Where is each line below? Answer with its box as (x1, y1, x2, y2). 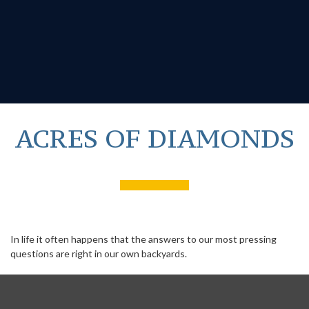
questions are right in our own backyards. (10, 248, 187, 259)
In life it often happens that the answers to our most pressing (10, 233, 277, 245)
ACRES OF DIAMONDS (14, 122, 295, 154)
